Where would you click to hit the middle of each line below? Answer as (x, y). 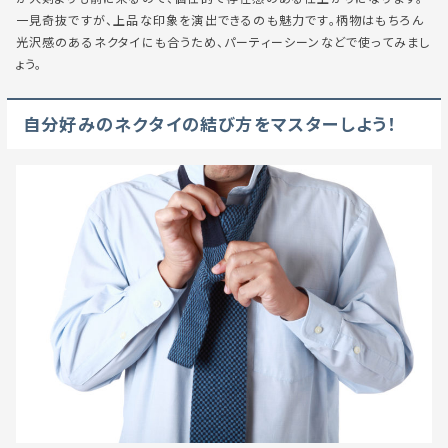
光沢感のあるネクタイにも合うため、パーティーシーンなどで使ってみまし (223, 42)
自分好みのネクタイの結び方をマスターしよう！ (210, 124)
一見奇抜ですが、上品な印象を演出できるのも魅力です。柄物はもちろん (220, 20)
